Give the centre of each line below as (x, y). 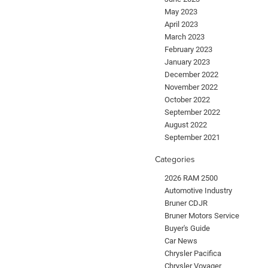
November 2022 (191, 87)
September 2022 (192, 112)
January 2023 (187, 62)
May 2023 (181, 12)
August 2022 (186, 125)
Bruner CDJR (186, 203)
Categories (175, 159)
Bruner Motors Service (202, 216)
